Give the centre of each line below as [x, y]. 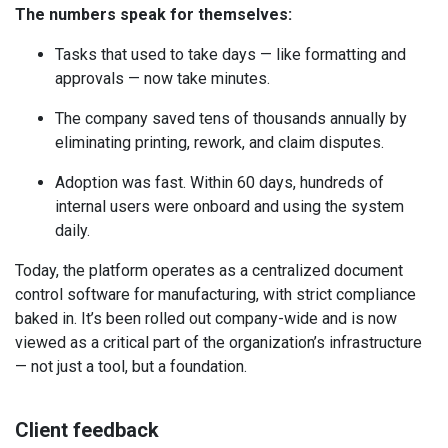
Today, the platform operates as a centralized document [209, 271]
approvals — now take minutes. [162, 79]
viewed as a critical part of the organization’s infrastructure [218, 343]
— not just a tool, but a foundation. [131, 367]
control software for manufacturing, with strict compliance [215, 295]
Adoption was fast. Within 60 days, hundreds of [219, 183]
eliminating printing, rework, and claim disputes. [219, 143]
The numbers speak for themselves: [153, 15]
